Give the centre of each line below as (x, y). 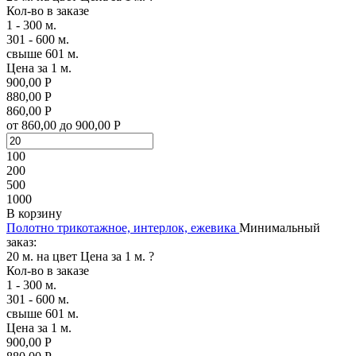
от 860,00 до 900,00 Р (64, 125)
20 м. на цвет (42, 256)
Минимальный (280, 227)
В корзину (34, 213)
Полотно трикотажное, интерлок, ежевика (121, 227)
